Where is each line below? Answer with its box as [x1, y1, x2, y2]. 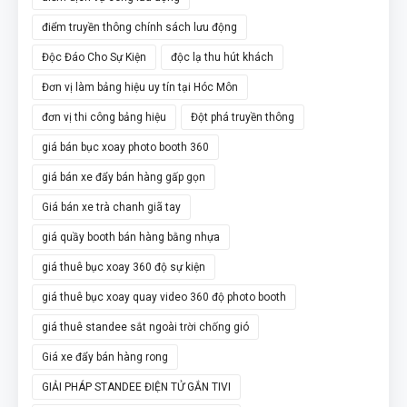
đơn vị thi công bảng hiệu [42, 110, 166, 124]
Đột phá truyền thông [191, 110, 294, 124]
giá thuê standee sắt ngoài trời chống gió [42, 320, 249, 333]
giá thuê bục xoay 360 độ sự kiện [42, 260, 205, 273]
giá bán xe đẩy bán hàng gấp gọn [42, 170, 205, 184]
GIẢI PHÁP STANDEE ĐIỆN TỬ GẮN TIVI [42, 380, 231, 393]
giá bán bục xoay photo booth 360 [42, 140, 209, 154]
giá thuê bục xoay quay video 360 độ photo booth [42, 290, 286, 303]
